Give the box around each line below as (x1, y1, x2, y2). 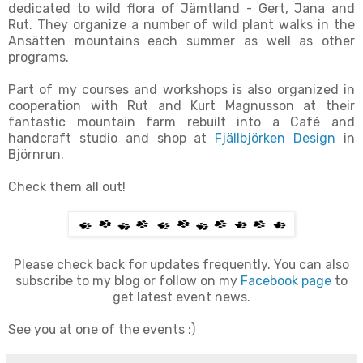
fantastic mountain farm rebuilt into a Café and (8, 114, 355, 130)
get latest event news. (113, 289, 250, 305)
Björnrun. (8, 147, 67, 163)
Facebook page (241, 273, 331, 289)
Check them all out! (8, 179, 126, 195)
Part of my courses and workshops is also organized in (8, 82, 355, 98)
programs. (8, 49, 69, 66)
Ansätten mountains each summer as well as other (8, 33, 355, 49)
